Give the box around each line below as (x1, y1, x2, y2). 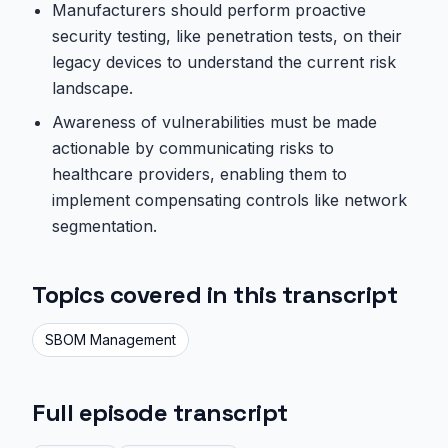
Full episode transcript (32, 397, 288, 428)
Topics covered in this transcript (32, 279, 398, 310)
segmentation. (52, 216, 157, 236)
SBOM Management (45, 331, 176, 348)
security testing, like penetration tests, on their (52, 26, 402, 46)
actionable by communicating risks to (52, 138, 334, 158)
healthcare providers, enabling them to (52, 164, 347, 184)
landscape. (52, 78, 133, 98)
